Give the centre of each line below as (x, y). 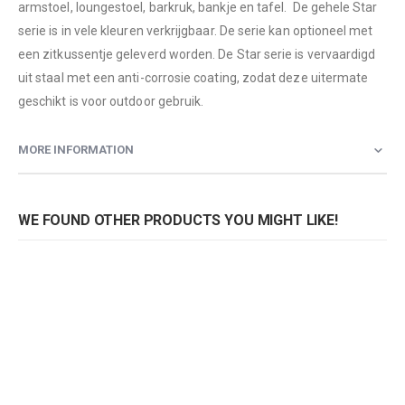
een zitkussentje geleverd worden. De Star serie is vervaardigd (197, 54)
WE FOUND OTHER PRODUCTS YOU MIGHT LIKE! (178, 220)
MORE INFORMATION (76, 149)
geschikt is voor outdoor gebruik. (111, 101)
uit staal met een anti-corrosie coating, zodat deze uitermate (193, 77)
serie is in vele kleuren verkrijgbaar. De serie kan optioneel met (196, 30)
